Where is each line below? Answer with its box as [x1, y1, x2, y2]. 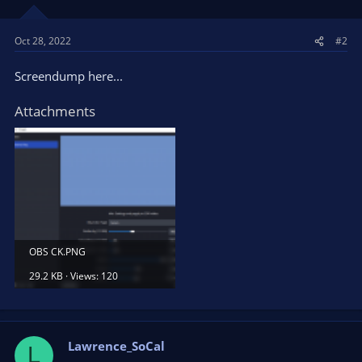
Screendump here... [15, 68, 123, 84]
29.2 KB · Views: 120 [29, 269, 118, 283]
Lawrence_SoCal [68, 337, 165, 354]
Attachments [15, 102, 95, 120]
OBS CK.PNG [29, 245, 86, 259]
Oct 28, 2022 [15, 34, 71, 48]
